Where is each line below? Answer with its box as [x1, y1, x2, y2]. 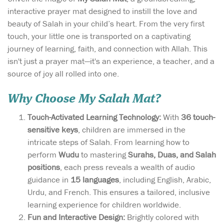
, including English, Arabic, [119, 173, 211, 185]
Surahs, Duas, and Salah [128, 148, 216, 160]
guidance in [27, 173, 70, 185]
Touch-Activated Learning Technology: [27, 111, 161, 122]
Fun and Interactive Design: [27, 211, 125, 222]
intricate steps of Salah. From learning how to [27, 136, 189, 147]
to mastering [79, 148, 128, 160]
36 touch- [181, 111, 215, 122]
